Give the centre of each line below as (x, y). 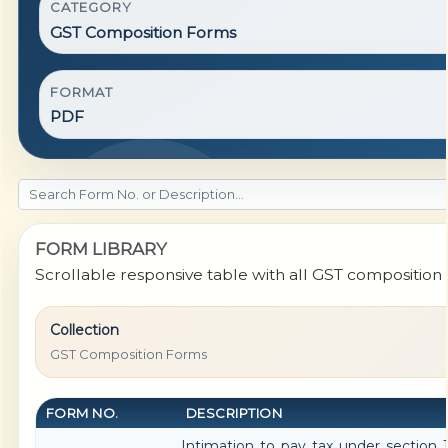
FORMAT (81, 91)
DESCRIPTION (234, 413)
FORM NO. (82, 413)
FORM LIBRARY (100, 249)
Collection (84, 330)
